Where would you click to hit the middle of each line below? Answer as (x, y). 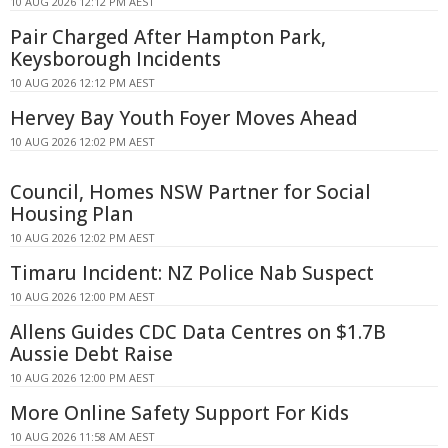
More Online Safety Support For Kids (179, 412)
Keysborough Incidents (115, 58)
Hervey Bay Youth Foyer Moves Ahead (184, 117)
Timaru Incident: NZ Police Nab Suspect (192, 272)
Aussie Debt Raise (91, 353)
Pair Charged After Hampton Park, (168, 36)
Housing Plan (71, 213)
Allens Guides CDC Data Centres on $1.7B (198, 331)
